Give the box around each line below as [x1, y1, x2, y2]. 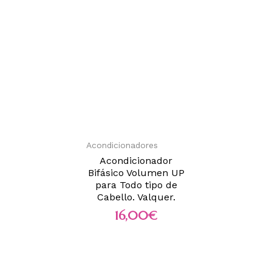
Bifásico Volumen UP [87, 166, 185, 178]
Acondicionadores [86, 140, 158, 150]
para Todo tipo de [95, 178, 177, 191]
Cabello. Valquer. [97, 191, 175, 203]
